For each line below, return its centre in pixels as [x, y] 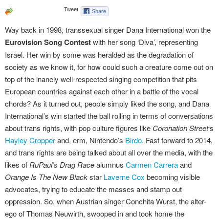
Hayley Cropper [30, 140]
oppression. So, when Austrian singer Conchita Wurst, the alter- [106, 201]
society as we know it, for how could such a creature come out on [109, 67]
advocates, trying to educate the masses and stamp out [93, 189]
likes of [17, 164]
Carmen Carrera [152, 164]
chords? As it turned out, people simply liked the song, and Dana [107, 103]
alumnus [110, 164]
